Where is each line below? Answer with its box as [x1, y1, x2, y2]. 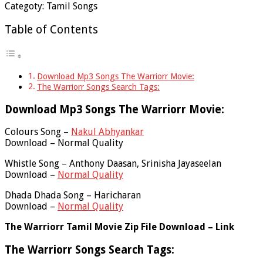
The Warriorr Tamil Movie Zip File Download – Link [5, 221, 234, 233]
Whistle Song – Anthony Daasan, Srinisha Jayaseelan [5, 158, 221, 170]
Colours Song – [5, 126, 71, 138]
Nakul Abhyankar [71, 126, 144, 138]
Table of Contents [5, 22, 98, 36]
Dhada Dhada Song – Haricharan [5, 190, 141, 201]
